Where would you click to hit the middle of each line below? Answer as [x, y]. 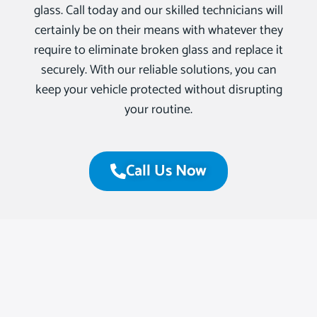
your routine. [158, 110]
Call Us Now [166, 172]
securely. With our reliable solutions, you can [158, 70]
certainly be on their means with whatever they [158, 31]
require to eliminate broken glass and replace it [158, 51]
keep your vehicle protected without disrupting [158, 90]
